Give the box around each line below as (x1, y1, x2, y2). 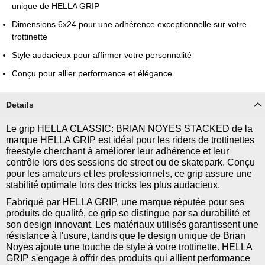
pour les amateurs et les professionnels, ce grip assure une (6, 168, 252, 179)
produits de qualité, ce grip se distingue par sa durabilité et (6, 208, 250, 218)
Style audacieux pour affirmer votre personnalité (12, 50, 192, 60)
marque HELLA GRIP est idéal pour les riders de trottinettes (6, 134, 254, 145)
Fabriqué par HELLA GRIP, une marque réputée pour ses (6, 196, 244, 207)
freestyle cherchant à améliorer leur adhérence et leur (6, 146, 229, 156)
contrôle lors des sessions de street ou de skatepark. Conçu (6, 157, 255, 167)
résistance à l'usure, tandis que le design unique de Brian (6, 230, 245, 241)
